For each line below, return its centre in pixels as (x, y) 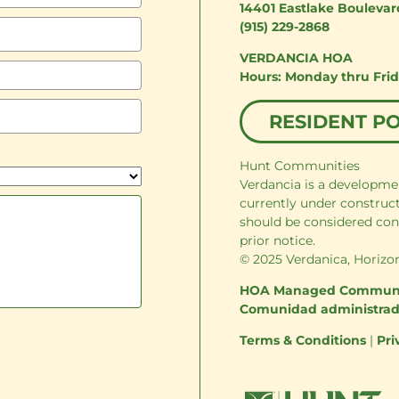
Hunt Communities (300, 165)
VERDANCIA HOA (297, 58)
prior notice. (278, 240)
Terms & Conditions (303, 340)
